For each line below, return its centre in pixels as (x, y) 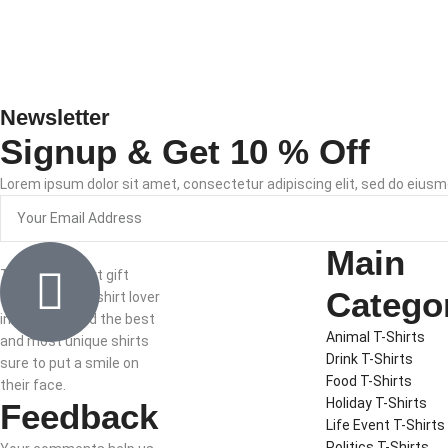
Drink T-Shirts (369, 358)
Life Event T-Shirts (385, 424)
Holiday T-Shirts (376, 402)
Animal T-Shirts (375, 336)
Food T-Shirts (368, 380)
